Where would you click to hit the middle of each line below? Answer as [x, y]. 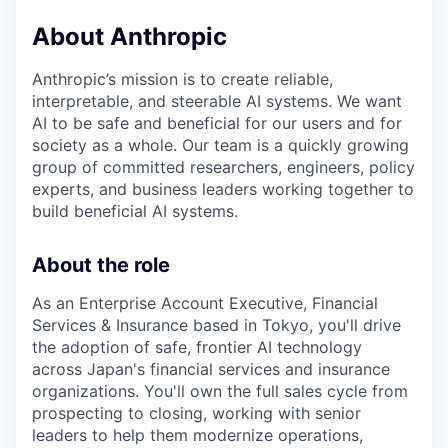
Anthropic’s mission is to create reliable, [182, 79]
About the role [101, 265]
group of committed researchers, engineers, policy [223, 167]
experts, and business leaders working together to [223, 189]
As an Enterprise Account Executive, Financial [205, 303]
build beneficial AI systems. [135, 211]
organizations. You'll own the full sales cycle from [220, 391]
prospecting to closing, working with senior [196, 413]
